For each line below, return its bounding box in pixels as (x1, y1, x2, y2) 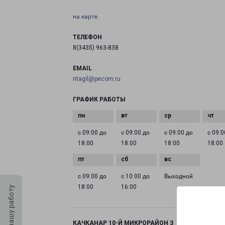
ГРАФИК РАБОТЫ (73, 96, 126, 103)
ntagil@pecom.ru (73, 75, 121, 82)
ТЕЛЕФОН (73, 34, 102, 41)
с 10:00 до (121, 173, 150, 180)
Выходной (164, 173, 193, 180)
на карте (73, 13, 97, 20)
